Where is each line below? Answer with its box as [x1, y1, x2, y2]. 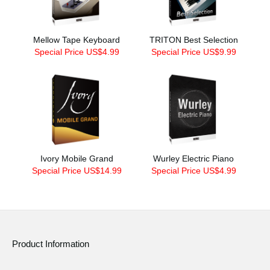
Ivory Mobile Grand [40, 153, 113, 163]
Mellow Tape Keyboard [33, 35, 120, 45]
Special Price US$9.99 [151, 47, 236, 57]
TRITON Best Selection [149, 35, 238, 45]
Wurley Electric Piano [153, 153, 234, 163]
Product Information [12, 239, 89, 249]
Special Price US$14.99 [31, 165, 122, 175]
